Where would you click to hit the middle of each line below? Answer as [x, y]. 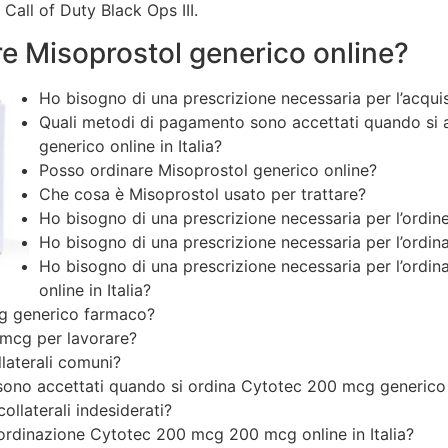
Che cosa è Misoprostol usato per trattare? [202, 193]
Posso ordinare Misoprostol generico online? [208, 169]
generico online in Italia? [130, 145]
